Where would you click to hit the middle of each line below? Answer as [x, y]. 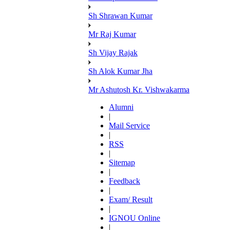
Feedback [124, 181]
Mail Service [129, 125]
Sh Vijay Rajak [113, 52]
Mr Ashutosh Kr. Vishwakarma [139, 89]
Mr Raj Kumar [112, 34]
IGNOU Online [135, 218]
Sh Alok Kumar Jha [120, 71]
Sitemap [122, 162]
